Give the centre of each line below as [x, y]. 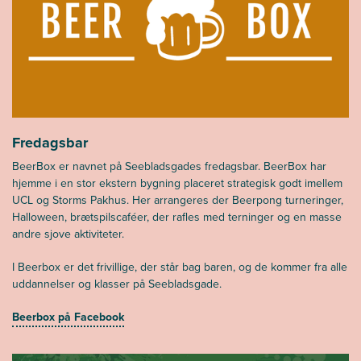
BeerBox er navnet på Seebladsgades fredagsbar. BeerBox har [169, 167]
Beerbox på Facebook [68, 317]
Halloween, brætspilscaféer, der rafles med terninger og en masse [177, 218]
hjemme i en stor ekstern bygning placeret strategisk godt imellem [177, 184]
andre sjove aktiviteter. [68, 234]
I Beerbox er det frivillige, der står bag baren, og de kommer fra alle [180, 268]
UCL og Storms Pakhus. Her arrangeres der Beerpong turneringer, [178, 201]
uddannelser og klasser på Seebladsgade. [117, 284]
